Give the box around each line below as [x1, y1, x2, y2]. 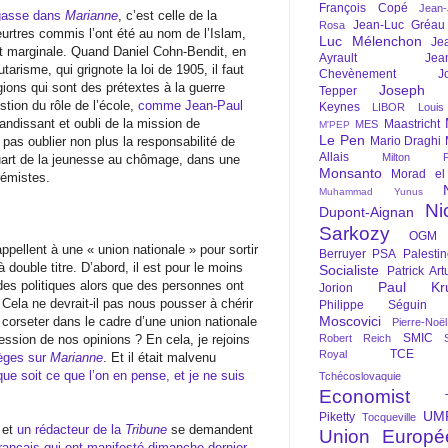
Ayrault [319, 51, 357, 65]
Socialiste [319, 262, 379, 278]
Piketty [319, 410, 355, 424]
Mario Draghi [369, 134, 442, 148]
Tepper [319, 84, 357, 98]
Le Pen [319, 132, 365, 148]
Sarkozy [319, 223, 390, 244]
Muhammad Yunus [319, 186, 423, 197]
